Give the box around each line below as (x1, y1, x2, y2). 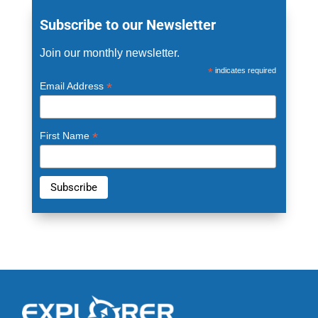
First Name (39, 130, 92, 142)
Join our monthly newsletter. (39, 47, 180, 59)
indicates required (213, 66, 277, 75)
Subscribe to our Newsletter (39, 17, 216, 33)
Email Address (39, 80, 106, 92)
